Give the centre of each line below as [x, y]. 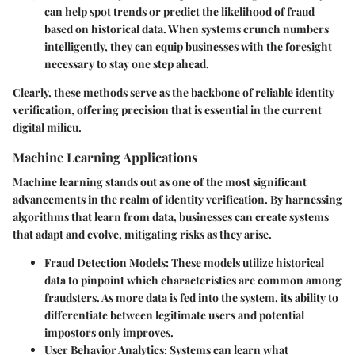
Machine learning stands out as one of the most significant [160, 182]
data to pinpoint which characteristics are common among [193, 281]
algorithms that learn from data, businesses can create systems [171, 217]
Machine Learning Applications [105, 157]
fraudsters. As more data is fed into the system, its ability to [191, 298]
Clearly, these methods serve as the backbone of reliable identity [174, 92]
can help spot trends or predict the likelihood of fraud [179, 11]
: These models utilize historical [245, 263]
